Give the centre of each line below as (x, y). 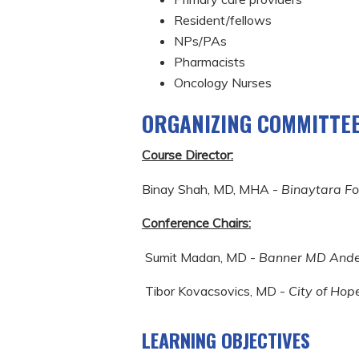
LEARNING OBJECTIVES (226, 339)
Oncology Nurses (223, 83)
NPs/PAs (200, 41)
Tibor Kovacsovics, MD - (214, 290)
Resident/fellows (223, 20)
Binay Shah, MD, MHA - (212, 189)
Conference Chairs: (196, 223)
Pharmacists (210, 62)
